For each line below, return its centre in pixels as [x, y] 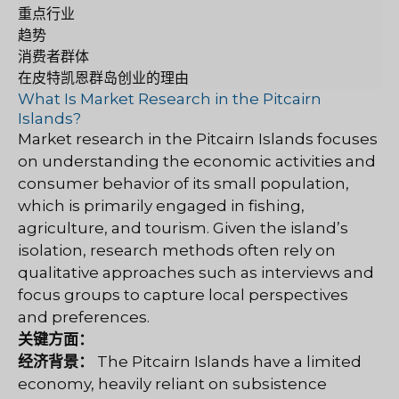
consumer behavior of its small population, [183, 183]
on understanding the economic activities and [197, 161]
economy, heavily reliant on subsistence [172, 383]
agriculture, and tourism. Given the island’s [183, 228]
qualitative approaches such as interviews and [196, 272]
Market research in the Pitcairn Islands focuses [198, 138]
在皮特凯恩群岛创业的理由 [103, 77]
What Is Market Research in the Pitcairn [170, 98]
